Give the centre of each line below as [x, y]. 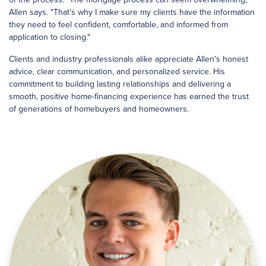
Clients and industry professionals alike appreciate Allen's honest [129, 59]
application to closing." [50, 37]
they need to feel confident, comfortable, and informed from [118, 25]
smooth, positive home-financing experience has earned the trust [129, 96]
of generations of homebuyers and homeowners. [99, 109]
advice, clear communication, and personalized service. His [117, 72]
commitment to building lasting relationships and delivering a [120, 84]
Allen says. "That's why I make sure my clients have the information [132, 12]
